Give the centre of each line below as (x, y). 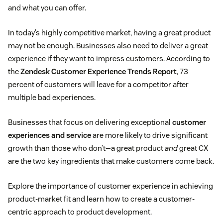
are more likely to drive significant (149, 135)
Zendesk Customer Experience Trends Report (99, 72)
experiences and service (50, 135)
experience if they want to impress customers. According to (109, 59)
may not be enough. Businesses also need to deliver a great (108, 46)
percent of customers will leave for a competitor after (98, 85)
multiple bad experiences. (52, 98)
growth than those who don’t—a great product (86, 148)
